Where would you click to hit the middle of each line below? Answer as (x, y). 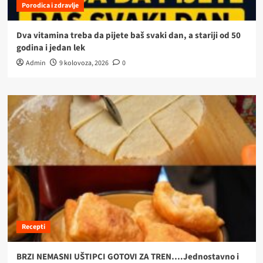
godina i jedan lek (50, 48)
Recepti (33, 227)
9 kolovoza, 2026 (84, 63)
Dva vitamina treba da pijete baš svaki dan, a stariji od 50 (128, 36)
